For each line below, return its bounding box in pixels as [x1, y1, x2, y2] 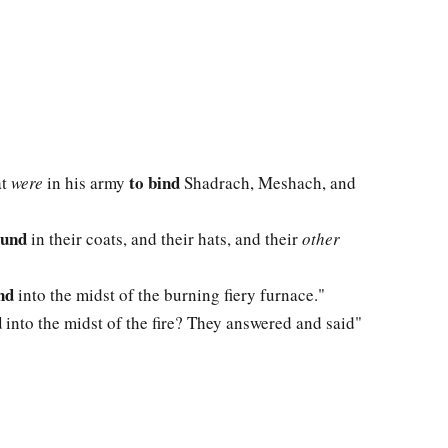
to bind [129, 170, 180, 196]
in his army [43, 171, 129, 195]
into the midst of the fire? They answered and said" [2, 311, 362, 335]
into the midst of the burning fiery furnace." [14, 283, 325, 307]
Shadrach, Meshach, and [180, 171, 356, 195]
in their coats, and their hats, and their [27, 227, 302, 251]
